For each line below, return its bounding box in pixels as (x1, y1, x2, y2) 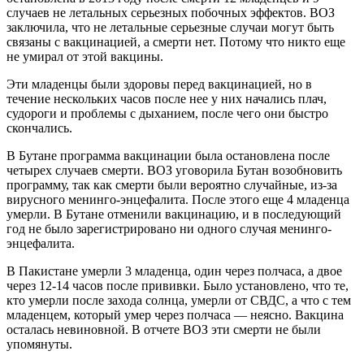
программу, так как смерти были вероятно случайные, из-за (6, 178, 337, 193)
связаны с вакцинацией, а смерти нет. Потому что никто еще (6, 35, 345, 50)
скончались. (6, 121, 72, 136)
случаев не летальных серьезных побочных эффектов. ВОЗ (6, 6, 335, 20)
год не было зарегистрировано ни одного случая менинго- (6, 222, 331, 236)
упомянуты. (6, 337, 72, 352)
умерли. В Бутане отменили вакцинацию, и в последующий (6, 207, 341, 222)
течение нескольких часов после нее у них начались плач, (6, 92, 327, 106)
